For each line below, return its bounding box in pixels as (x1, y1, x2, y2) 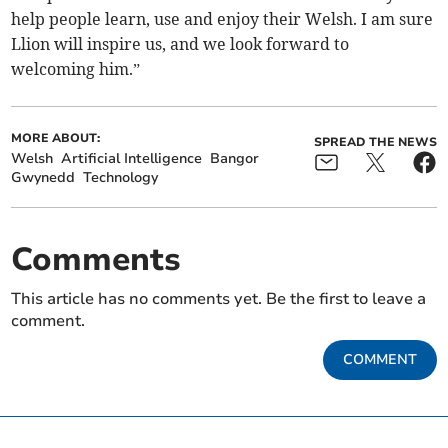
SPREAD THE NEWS (313, 134, 437, 151)
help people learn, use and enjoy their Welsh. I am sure (11, 9, 434, 30)
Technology (83, 168, 159, 188)
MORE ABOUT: (11, 130, 101, 147)
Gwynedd (11, 168, 76, 188)
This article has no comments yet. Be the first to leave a (11, 288, 427, 311)
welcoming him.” (11, 59, 141, 80)
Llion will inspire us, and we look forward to (11, 34, 350, 55)
